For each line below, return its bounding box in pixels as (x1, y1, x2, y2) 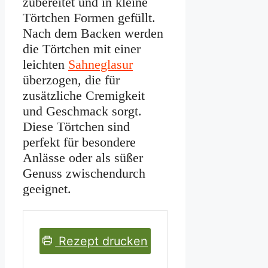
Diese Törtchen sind (23, 119, 130, 135)
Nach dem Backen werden (23, 26, 163, 41)
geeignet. (23, 181, 71, 197)
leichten (23, 57, 68, 72)
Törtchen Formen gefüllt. (23, 10, 156, 26)
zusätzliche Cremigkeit (23, 88, 145, 103)
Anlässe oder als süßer (23, 150, 143, 166)
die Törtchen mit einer (23, 41, 141, 57)
